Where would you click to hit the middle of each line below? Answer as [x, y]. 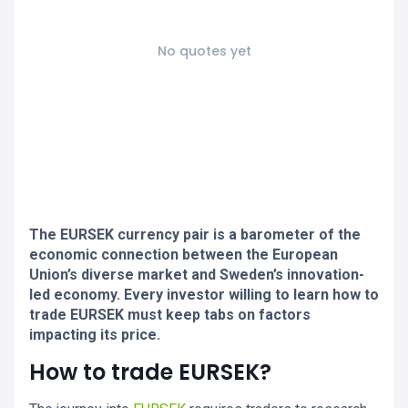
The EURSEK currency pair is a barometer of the [195, 235]
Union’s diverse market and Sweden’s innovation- [197, 275]
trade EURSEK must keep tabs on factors [170, 315]
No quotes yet [204, 51]
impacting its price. [95, 335]
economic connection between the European [184, 255]
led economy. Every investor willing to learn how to [204, 295]
